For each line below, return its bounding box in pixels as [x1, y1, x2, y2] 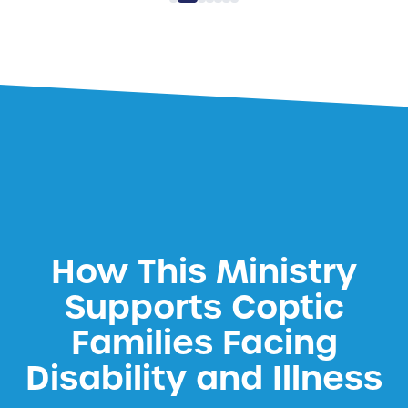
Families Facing [70, 321, 338, 366]
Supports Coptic [64, 285, 344, 331]
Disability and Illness [25, 356, 382, 402]
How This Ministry [51, 250, 357, 295]
